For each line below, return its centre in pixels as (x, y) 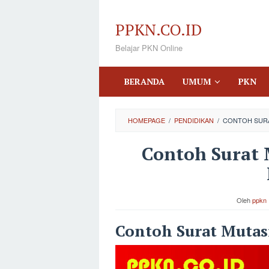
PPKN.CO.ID (159, 29)
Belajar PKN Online (149, 48)
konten (114, 41)
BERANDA (144, 81)
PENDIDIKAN (194, 120)
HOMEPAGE (147, 120)
